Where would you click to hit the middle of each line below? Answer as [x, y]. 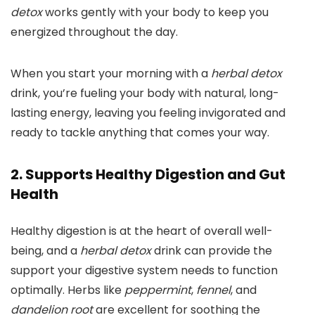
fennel [213, 290]
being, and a [45, 251]
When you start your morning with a [111, 74]
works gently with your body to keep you [155, 13]
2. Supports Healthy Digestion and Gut [148, 175]
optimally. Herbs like [67, 290]
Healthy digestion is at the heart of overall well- [142, 231]
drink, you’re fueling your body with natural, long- [145, 94]
